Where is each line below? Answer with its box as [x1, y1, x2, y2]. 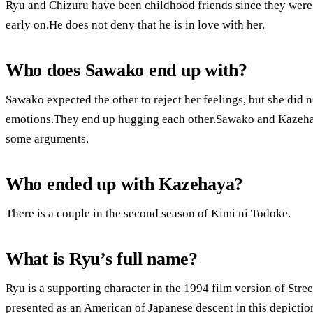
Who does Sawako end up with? [6, 59, 247, 80]
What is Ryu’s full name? [6, 248, 198, 269]
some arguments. [6, 131, 89, 145]
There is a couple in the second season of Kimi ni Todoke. [6, 206, 291, 220]
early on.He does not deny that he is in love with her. [6, 17, 265, 31]
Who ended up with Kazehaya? [6, 173, 244, 194]
